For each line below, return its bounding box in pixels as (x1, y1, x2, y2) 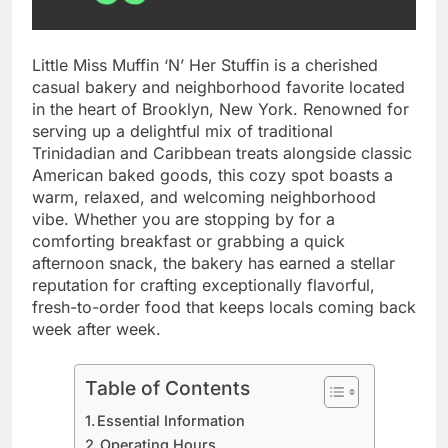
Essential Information (97, 412, 246, 430)
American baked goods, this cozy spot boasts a (32, 165, 393, 186)
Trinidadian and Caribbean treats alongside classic (32, 143, 412, 164)
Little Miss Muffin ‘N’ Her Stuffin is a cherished (32, 55, 378, 76)
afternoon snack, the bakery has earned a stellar (32, 253, 395, 274)
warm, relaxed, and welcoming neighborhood (32, 187, 376, 208)
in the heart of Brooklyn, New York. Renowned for (32, 99, 409, 120)
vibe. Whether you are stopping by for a (32, 209, 335, 230)
